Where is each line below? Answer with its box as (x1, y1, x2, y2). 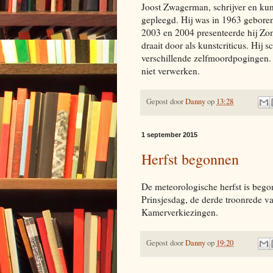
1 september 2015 (141, 131, 197, 139)
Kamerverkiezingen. (141, 205, 218, 218)
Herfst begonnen (141, 149, 239, 169)
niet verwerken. (141, 64, 200, 77)
